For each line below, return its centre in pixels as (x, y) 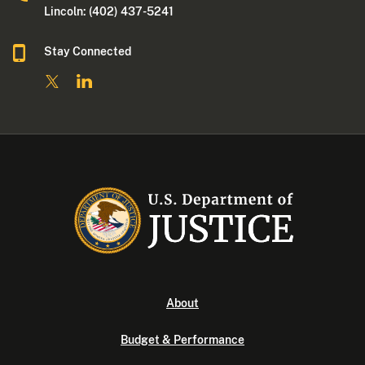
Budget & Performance (182, 340)
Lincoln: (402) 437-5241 (110, 12)
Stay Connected (88, 52)
